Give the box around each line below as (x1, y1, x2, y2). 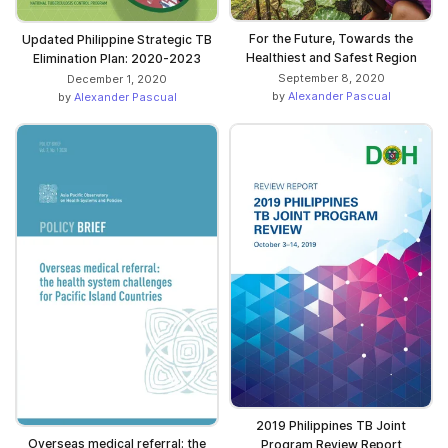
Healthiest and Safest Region (245, 50, 417, 66)
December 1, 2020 (67, 71, 167, 86)
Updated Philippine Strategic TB (22, 31, 212, 47)
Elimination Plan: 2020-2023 (33, 50, 201, 66)
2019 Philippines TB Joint (256, 418, 406, 434)
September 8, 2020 (277, 71, 385, 86)
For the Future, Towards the (249, 31, 413, 47)
